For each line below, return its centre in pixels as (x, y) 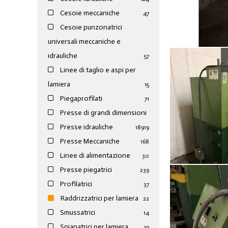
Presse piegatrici (85, 170)
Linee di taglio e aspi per (97, 70)
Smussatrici (77, 213)
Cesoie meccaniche (89, 13)
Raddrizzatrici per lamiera (99, 198)
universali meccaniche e (84, 42)
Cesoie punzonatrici (91, 27)
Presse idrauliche (86, 127)
